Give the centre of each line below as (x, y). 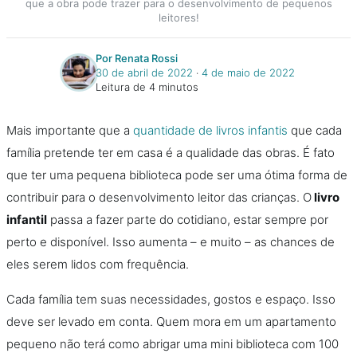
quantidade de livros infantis (210, 130)
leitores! (178, 18)
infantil (27, 220)
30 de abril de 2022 (144, 73)
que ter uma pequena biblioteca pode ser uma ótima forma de (177, 175)
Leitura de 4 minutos (147, 87)
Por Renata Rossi (137, 58)
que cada (315, 130)
